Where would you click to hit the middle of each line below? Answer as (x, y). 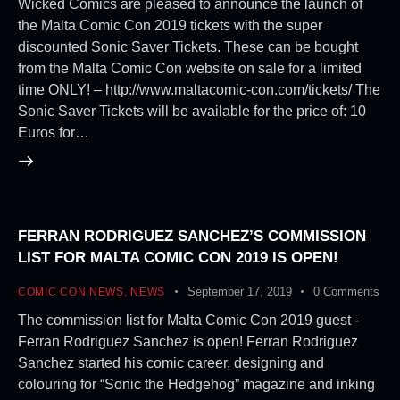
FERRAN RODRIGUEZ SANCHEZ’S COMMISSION (192, 237)
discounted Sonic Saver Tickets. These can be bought (188, 46)
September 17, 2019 (239, 292)
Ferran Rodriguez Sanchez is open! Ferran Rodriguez (188, 341)
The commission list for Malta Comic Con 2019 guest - (188, 320)
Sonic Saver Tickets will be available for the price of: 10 (192, 111)
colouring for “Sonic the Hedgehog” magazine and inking (198, 384)
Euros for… (54, 132)
